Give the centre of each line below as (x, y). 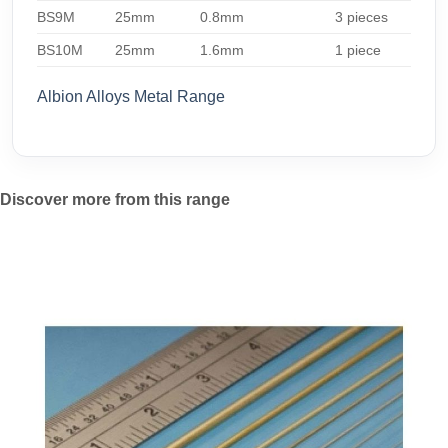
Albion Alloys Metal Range (131, 97)
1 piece (358, 50)
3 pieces (362, 17)
